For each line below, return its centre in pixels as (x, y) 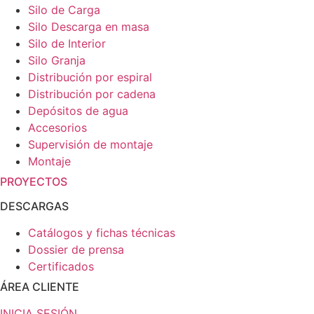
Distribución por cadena (92, 94)
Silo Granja (57, 61)
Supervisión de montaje (90, 145)
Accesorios (57, 128)
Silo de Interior (67, 44)
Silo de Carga (64, 10)
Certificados (61, 267)
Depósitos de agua (78, 111)
